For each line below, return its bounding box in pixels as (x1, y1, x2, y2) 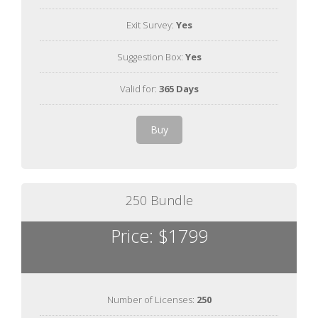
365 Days (158, 82, 199, 95)
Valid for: (119, 82, 159, 95)
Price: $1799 (110, 223, 208, 248)
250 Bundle (125, 191, 193, 209)
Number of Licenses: (106, 292, 197, 306)
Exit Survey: (126, 18, 176, 31)
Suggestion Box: (116, 50, 185, 63)
